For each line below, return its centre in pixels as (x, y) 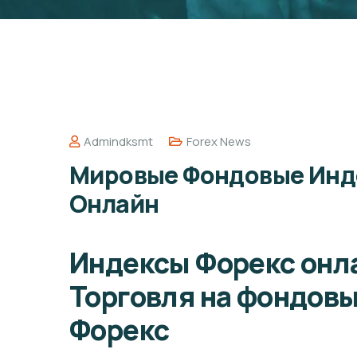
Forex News (219, 142)
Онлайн (114, 204)
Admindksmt (118, 142)
